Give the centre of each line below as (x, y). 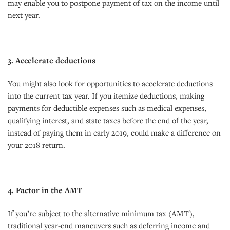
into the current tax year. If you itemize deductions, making (106, 95)
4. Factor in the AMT (45, 190)
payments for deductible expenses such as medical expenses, (107, 108)
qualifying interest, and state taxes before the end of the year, (108, 120)
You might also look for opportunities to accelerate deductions (110, 83)
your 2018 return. (36, 145)
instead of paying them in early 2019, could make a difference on (114, 132)
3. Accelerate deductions (52, 60)
